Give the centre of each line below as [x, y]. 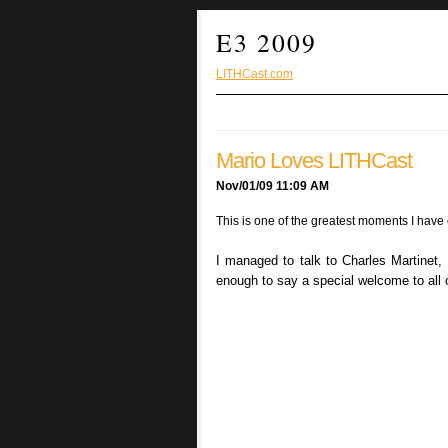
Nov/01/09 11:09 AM [272, 185]
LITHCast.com [254, 73]
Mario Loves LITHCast [314, 160]
